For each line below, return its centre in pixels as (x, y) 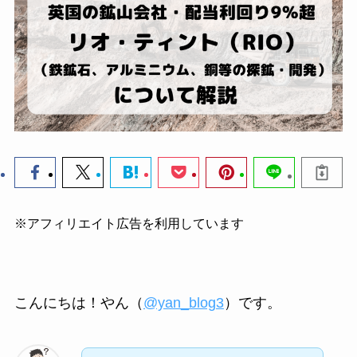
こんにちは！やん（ (78, 303)
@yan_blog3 (183, 303)
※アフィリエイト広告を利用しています (129, 223)
